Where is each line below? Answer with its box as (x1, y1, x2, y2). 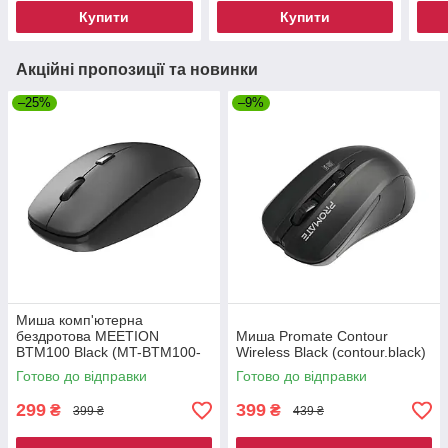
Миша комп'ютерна (16, 312, 143, 329)
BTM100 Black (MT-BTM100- (16, 344, 201, 361)
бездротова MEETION (16, 328, 159, 345)
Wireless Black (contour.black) (236, 344, 426, 361)
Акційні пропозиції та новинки (16, 61, 258, 79)
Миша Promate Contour (236, 328, 388, 345)
